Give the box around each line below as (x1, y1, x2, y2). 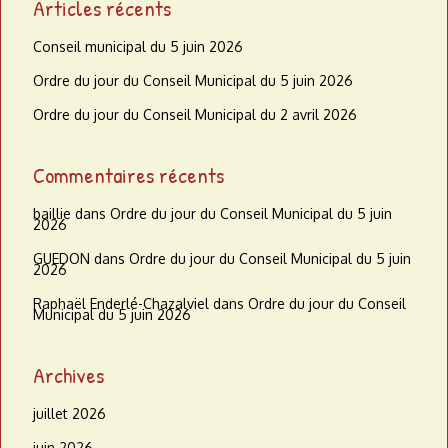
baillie (33, 205, 71, 223)
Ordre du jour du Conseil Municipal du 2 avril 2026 (33, 106, 357, 124)
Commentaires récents (33, 160, 224, 191)
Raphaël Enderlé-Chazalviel (33, 295, 209, 313)
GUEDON (33, 250, 90, 268)
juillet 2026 (33, 405, 106, 423)
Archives (33, 360, 104, 391)
